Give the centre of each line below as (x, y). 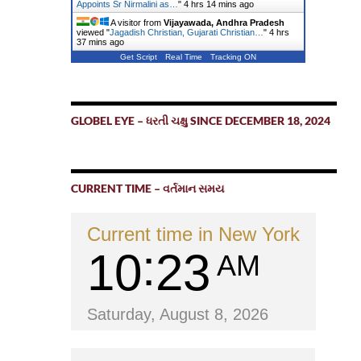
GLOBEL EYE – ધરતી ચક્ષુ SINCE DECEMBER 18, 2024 (200, 120)
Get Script (138, 57)
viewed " (93, 32)
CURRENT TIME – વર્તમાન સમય (147, 188)
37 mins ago (100, 42)
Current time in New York (193, 234)
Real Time (183, 57)
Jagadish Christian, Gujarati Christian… (186, 32)
